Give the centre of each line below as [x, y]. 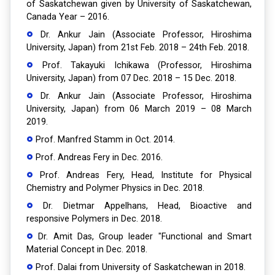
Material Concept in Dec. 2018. [87, 250]
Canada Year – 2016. [68, 17]
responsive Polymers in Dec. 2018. [94, 219]
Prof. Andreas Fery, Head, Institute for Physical [142, 175]
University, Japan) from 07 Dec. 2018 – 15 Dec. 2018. [131, 78]
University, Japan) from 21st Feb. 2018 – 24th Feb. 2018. [138, 48]
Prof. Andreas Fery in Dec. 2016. [98, 157]
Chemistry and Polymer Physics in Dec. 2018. [115, 188]
